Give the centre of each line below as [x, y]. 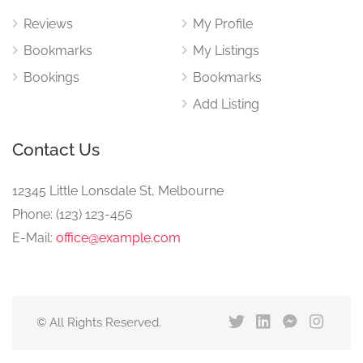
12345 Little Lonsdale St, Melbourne [118, 191]
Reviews [48, 24]
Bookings [51, 77]
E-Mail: [34, 238]
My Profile [223, 24]
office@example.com [118, 238]
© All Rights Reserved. [99, 322]
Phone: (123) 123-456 [73, 214]
